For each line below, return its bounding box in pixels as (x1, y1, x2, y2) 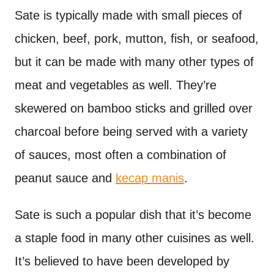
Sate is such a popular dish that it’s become (15, 208, 251, 221)
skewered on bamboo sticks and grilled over (15, 102, 253, 115)
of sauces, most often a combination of (15, 148, 226, 161)
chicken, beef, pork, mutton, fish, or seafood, (15, 32, 259, 45)
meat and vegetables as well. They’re (15, 78, 217, 92)
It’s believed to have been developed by (15, 254, 229, 268)
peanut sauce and (15, 171, 116, 185)
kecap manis (116, 171, 184, 185)
